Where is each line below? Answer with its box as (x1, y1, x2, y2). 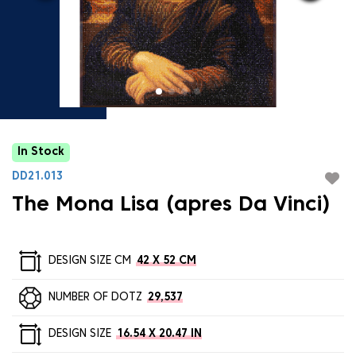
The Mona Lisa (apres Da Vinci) (12, 195, 331, 215)
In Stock (17, 147, 64, 157)
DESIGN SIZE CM (48, 255, 131, 266)
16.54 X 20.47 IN (116, 328, 202, 339)
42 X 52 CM (136, 255, 196, 266)
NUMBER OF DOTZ (48, 292, 142, 303)
